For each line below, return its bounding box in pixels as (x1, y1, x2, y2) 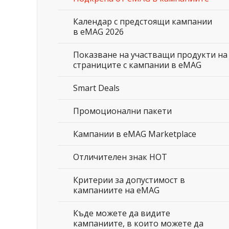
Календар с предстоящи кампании (73, 16, 212, 27)
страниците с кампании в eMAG (73, 59, 201, 71)
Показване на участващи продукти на (73, 49, 227, 60)
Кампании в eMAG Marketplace (73, 128, 196, 140)
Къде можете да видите (73, 208, 170, 219)
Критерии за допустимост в (73, 174, 185, 186)
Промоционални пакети (73, 105, 172, 117)
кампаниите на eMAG (73, 185, 159, 196)
